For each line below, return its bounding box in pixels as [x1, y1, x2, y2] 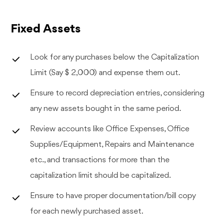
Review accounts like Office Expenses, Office [30, 124, 190, 133]
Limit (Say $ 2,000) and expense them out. [30, 68, 181, 77]
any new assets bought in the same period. [30, 104, 182, 113]
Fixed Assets [11, 22, 81, 35]
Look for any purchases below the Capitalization [30, 53, 200, 62]
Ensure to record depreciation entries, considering [30, 89, 205, 97]
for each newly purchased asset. [30, 207, 144, 216]
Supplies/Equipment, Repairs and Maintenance [30, 140, 195, 149]
